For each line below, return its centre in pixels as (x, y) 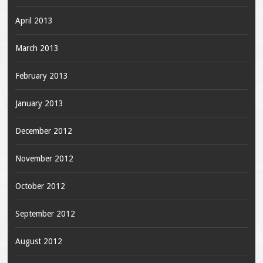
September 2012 (45, 214)
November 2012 (44, 159)
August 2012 (38, 242)
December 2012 (43, 131)
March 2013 (37, 48)
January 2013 (39, 104)
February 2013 (41, 76)
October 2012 (40, 186)
